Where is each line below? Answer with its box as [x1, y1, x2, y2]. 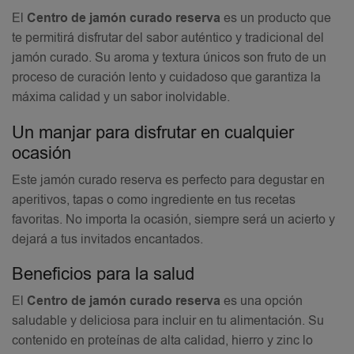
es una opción [220, 292, 303, 311]
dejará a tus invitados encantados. [12, 230, 203, 248]
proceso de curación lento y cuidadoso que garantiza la [12, 68, 321, 86]
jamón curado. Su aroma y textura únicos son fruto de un [12, 48, 326, 66]
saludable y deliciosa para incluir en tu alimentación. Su [12, 312, 324, 330]
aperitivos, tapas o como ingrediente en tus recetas [12, 190, 296, 209]
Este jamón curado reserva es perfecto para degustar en [12, 171, 325, 189]
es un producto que [220, 9, 331, 27]
